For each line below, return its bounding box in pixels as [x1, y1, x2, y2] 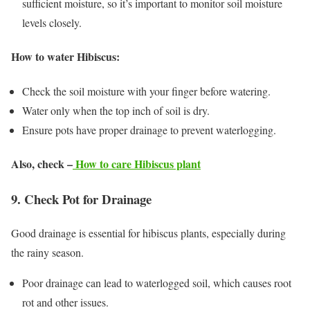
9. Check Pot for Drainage [11, 190, 152, 209]
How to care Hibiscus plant [73, 155, 201, 172]
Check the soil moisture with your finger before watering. [22, 83, 271, 98]
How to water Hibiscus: [11, 48, 120, 65]
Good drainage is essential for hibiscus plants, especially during [11, 225, 286, 240]
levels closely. [22, 15, 82, 30]
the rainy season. [11, 244, 84, 259]
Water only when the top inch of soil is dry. [22, 102, 210, 118]
